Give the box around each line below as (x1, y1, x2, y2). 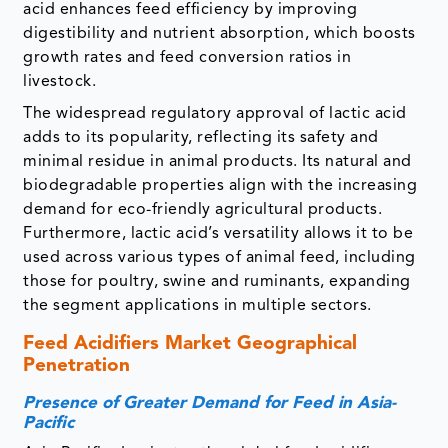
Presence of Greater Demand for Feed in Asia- (23, 395, 397, 413)
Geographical (237, 335, 358, 355)
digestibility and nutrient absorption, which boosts (23, 26, 416, 43)
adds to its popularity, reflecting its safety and (23, 130, 379, 147)
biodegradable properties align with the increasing (23, 178, 418, 195)
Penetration (23, 357, 131, 377)
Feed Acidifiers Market (23, 335, 238, 355)
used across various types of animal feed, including (23, 250, 416, 267)
